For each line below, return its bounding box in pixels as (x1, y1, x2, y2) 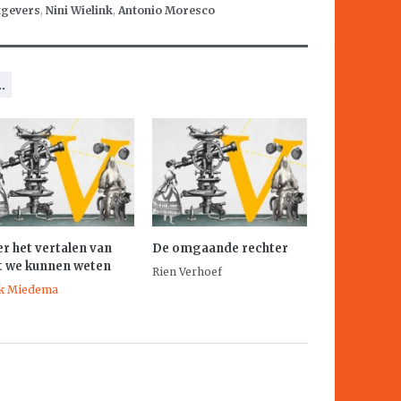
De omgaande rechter (152, 241, 288, 256)
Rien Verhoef (152, 265, 222, 278)
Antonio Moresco (118, 4, 215, 17)
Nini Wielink (46, 4, 113, 17)
